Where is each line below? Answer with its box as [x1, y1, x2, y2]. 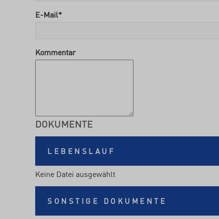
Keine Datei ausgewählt [35, 168, 115, 179]
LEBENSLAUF [47, 145, 115, 156]
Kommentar [35, 46, 76, 58]
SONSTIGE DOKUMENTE [47, 195, 167, 206]
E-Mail [35, 8, 58, 20]
